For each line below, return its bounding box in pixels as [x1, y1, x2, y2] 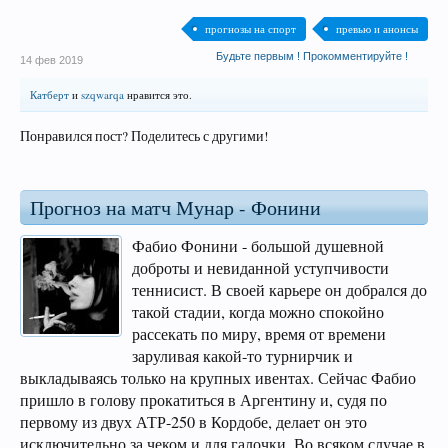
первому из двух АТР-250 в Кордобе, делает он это [20, 411, 367, 433]
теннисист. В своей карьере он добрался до [132, 279, 427, 301]
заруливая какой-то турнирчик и [132, 345, 353, 367]
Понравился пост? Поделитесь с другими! [20, 127, 269, 145]
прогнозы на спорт [205, 21, 296, 36]
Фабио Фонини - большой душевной [132, 235, 384, 257]
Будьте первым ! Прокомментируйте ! [216, 50, 408, 62]
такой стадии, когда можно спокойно [132, 301, 384, 323]
